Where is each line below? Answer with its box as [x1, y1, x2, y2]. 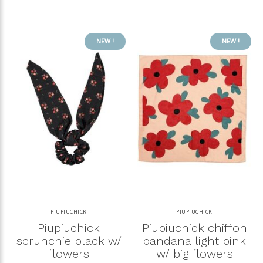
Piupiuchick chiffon [141, 220, 247, 235]
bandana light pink [143, 233, 246, 248]
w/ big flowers [156, 246, 233, 261]
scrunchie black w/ [16, 233, 122, 248]
